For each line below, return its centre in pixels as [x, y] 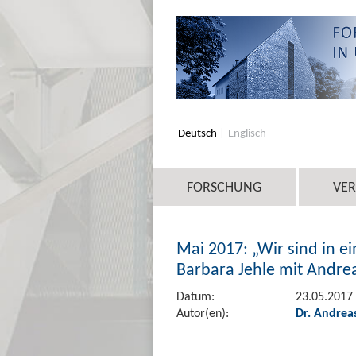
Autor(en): [203, 312]
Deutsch [199, 132]
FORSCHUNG [224, 186]
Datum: [195, 296]
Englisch [247, 132]
